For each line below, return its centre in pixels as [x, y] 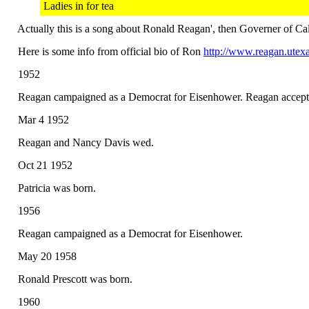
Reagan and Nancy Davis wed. [83, 142]
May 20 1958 [44, 256]
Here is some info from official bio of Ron [108, 51]
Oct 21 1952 [42, 165]
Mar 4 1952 [41, 120]
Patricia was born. [54, 188]
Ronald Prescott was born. [72, 279]
